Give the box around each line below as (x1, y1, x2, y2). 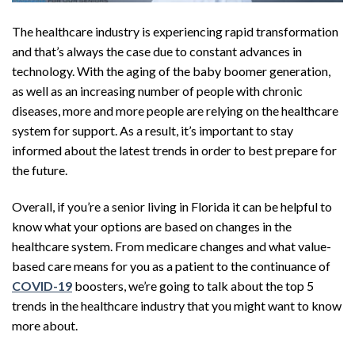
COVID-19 (12, 278, 72, 293)
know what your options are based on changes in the (12, 219, 292, 234)
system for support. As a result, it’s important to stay (12, 123, 293, 139)
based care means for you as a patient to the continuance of (12, 258, 330, 273)
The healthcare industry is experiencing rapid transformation (12, 24, 338, 40)
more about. (12, 318, 78, 333)
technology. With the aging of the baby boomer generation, (12, 63, 330, 79)
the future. (12, 162, 70, 178)
